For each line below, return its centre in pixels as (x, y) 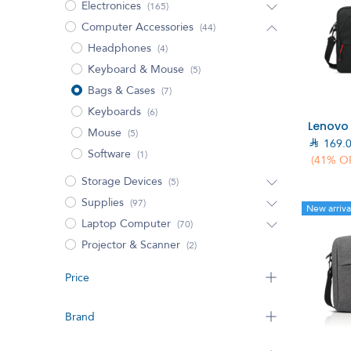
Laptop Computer (127, 223)
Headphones (119, 48)
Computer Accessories (137, 27)
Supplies (102, 202)
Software (109, 154)
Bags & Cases (121, 90)
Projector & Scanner (130, 244)
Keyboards (114, 111)
